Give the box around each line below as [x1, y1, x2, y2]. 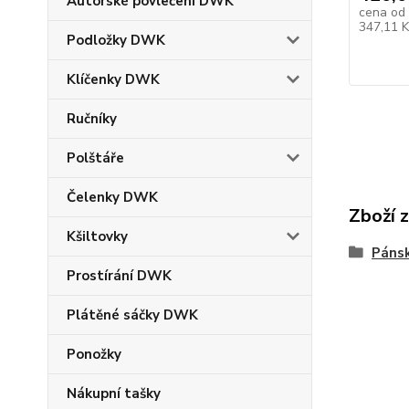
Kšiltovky [67, 227, 128, 246]
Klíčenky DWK [67, 70, 160, 89]
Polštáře [67, 149, 124, 167]
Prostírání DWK [67, 267, 172, 285]
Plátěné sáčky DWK [67, 306, 198, 324]
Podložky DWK [67, 31, 165, 49]
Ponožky [67, 345, 121, 363]
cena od [358, 4, 405, 21]
